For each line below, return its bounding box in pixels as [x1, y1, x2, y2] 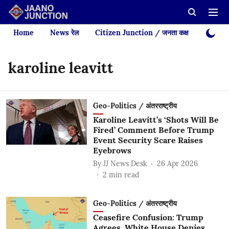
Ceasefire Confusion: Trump [93, 212, 203, 222]
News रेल [50, 28, 79, 37]
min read [108, 170, 139, 179]
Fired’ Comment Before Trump [93, 125, 214, 135]
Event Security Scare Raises [93, 135, 203, 145]
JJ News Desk [103, 158, 147, 168]
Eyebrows [93, 145, 131, 155]
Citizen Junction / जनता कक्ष [95, 28, 189, 37]
